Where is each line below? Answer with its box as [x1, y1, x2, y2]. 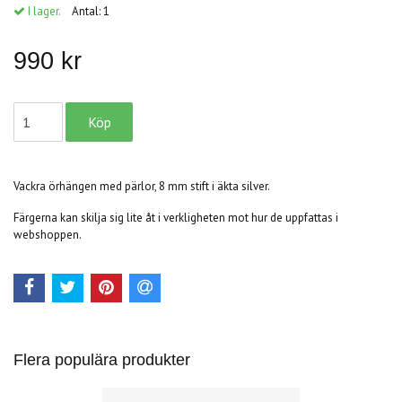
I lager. [25, 3, 60, 19]
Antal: [72, 3, 103, 19]
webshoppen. [13, 226, 82, 242]
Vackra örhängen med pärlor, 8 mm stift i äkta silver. [13, 178, 272, 194]
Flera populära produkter [13, 351, 190, 370]
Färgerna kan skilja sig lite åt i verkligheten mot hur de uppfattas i [13, 209, 338, 225]
